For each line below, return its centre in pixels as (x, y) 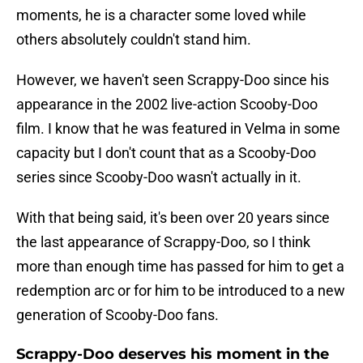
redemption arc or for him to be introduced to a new (181, 291)
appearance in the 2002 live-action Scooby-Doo (167, 105)
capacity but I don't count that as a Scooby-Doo (166, 153)
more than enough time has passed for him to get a (180, 267)
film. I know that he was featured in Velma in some (178, 129)
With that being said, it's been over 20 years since (173, 218)
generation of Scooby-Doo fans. (117, 315)
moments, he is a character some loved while (161, 15)
